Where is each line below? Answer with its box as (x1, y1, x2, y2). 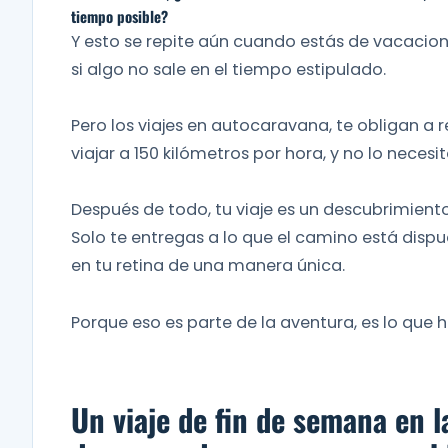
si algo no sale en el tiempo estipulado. (71, 57, 386, 81)
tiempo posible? (71, 4, 168, 27)
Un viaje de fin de (71, 396, 285, 443)
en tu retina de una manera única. (71, 254, 345, 278)
